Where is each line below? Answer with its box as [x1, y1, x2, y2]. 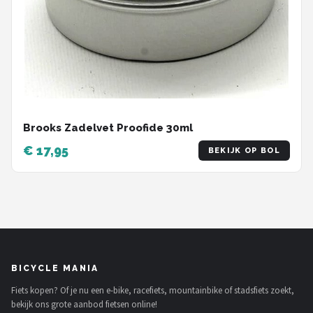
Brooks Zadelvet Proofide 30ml [23, 122, 193, 135]
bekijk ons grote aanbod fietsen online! [11, 298, 157, 311]
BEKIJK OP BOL [208, 146, 280, 156]
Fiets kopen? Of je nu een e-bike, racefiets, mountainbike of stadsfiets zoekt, [11, 284, 294, 297]
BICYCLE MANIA [11, 263, 99, 274]
